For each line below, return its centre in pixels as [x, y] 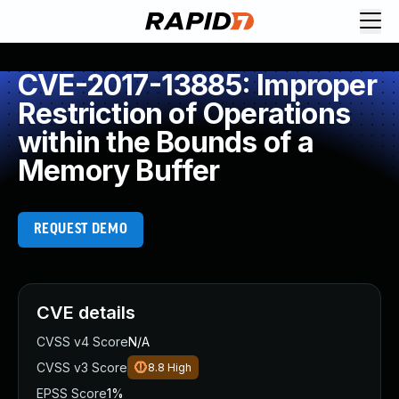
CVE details [86, 313]
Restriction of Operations [184, 114]
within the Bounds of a [166, 142]
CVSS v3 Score [82, 367]
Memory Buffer [119, 171]
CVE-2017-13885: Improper [197, 85]
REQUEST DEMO [81, 229]
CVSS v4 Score [82, 342]
